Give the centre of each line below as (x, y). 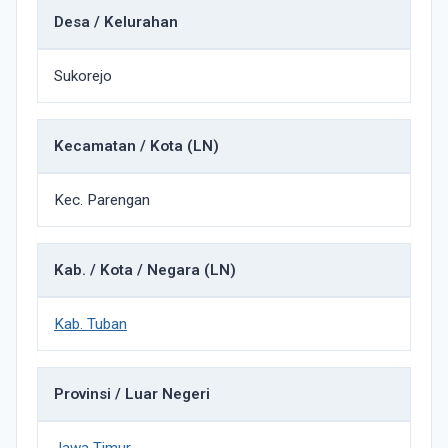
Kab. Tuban (90, 324)
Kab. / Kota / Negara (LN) (145, 270)
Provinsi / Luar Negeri (132, 394)
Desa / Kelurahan (116, 22)
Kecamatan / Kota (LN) (136, 146)
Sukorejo (83, 76)
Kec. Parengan (102, 200)
